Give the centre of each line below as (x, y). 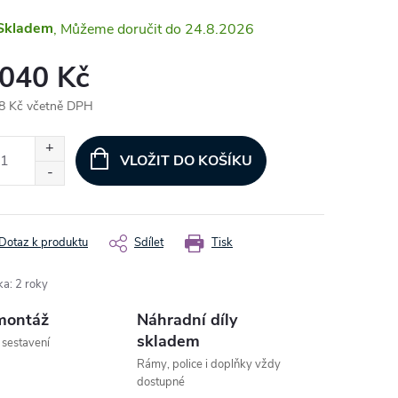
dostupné (161, 382)
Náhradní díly (187, 320)
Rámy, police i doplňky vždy (209, 364)
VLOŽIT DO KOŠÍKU (186, 161)
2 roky (32, 284)
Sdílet (149, 243)
